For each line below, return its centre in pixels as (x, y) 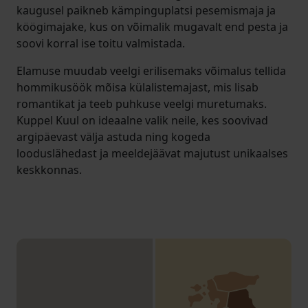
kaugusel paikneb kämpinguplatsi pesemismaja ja (146, 10)
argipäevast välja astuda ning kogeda (113, 137)
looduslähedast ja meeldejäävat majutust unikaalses (152, 153)
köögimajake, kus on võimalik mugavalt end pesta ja (152, 27)
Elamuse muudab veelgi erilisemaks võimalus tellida (151, 71)
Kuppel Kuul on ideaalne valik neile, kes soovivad (142, 120)
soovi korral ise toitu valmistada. (101, 43)
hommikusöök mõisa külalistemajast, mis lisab (137, 87)
